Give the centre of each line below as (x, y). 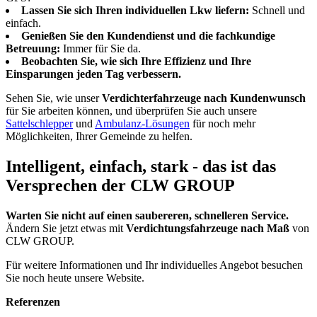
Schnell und (277, 10)
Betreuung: (33, 48)
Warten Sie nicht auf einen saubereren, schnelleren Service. (147, 215)
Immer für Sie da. (100, 48)
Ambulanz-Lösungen (142, 123)
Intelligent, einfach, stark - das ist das (141, 166)
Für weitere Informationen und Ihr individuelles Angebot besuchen (154, 265)
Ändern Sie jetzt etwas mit (66, 228)
